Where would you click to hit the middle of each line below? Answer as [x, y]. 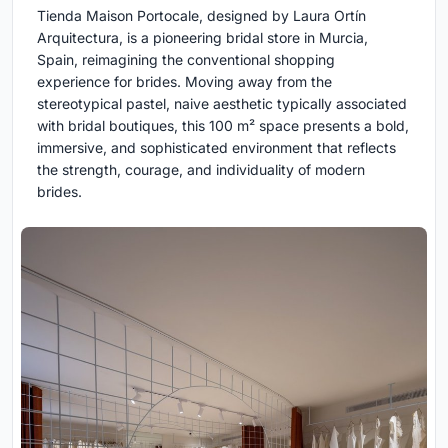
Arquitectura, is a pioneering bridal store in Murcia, [202, 38]
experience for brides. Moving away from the [184, 82]
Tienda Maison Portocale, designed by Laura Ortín [201, 16]
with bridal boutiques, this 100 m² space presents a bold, [223, 126]
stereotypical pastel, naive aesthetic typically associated [222, 104]
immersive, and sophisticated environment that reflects [216, 148]
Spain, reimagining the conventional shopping [186, 60]
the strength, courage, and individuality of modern [201, 170]
